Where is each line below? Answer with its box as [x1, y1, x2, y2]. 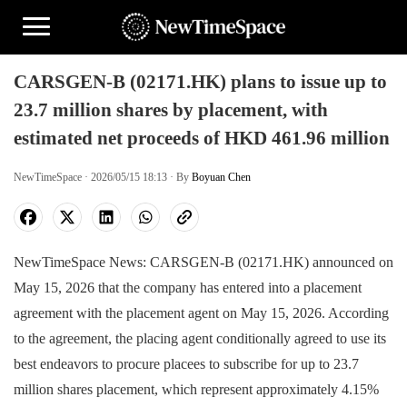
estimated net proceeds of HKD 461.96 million [14, 127, 390, 149]
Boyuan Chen [192, 171, 251, 184]
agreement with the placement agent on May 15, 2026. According [14, 305, 389, 321]
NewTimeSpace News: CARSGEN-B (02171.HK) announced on [14, 254, 393, 270]
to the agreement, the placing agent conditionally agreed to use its [14, 331, 386, 346]
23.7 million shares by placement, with [14, 99, 328, 121]
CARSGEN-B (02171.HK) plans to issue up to [14, 71, 387, 93]
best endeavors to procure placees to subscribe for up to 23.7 [14, 356, 359, 372]
